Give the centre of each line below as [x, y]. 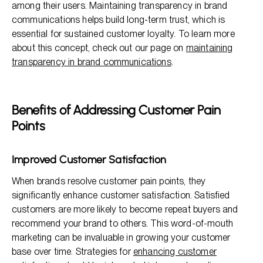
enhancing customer [175, 252]
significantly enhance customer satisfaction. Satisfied [121, 195]
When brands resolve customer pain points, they [109, 181]
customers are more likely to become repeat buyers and [125, 209]
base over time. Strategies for [73, 252]
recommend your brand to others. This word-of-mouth [123, 223]
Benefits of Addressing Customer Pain [117, 110]
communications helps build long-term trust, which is [119, 20]
